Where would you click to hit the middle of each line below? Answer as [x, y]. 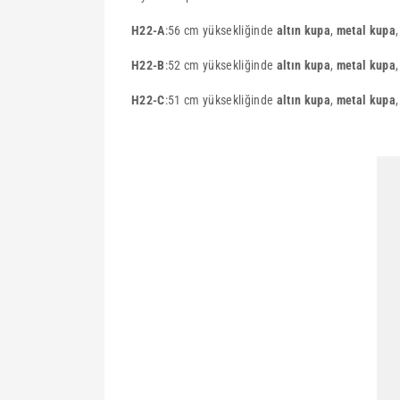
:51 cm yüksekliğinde [221, 100]
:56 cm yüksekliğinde [221, 30]
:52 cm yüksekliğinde [219, 65]
